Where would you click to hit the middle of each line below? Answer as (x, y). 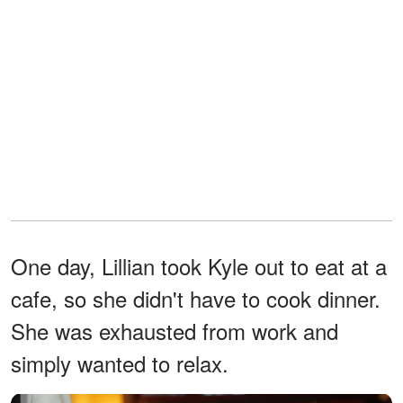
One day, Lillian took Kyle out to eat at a (199, 265)
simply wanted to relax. (120, 363)
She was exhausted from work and (175, 330)
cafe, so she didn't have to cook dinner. (196, 298)
